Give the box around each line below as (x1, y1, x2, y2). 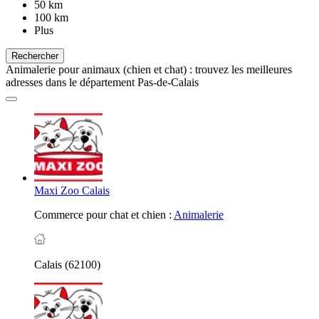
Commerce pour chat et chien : (34, 208, 174, 221)
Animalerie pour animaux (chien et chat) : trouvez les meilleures (6, 63, 292, 75)
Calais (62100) (34, 258, 100, 271)
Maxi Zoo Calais (34, 184, 110, 197)
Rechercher (11, 50, 58, 61)
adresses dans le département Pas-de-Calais (6, 75, 199, 88)
